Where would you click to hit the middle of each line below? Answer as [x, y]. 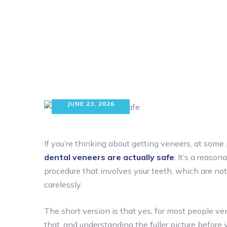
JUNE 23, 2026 [91, 103]
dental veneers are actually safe [109, 157]
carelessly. [63, 184]
